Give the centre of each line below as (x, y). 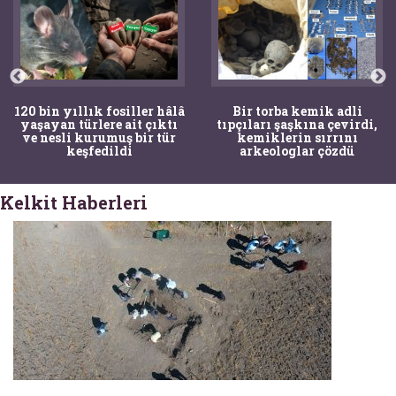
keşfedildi (99, 150)
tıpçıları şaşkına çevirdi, (297, 124)
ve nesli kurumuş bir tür (99, 137)
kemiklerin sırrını (297, 137)
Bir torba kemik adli (297, 110)
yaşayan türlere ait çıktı (99, 124)
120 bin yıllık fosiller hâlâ (99, 110)
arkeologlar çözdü (297, 150)
